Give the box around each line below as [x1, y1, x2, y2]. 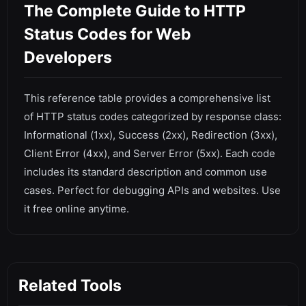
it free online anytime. [24, 202, 129, 215]
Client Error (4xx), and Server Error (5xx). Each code [24, 147, 275, 160]
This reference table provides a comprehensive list [24, 92, 270, 105]
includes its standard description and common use [24, 165, 267, 178]
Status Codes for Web [24, 25, 191, 44]
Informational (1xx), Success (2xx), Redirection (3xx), [24, 128, 277, 141]
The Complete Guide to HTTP [24, 1, 246, 20]
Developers [24, 48, 112, 67]
